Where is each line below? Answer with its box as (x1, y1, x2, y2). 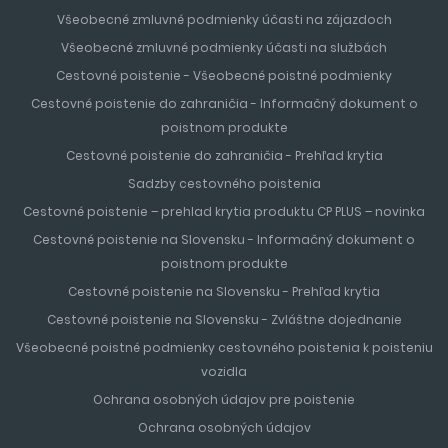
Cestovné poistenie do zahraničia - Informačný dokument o (30, 94, 418, 112)
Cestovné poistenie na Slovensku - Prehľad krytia (68, 282, 380, 300)
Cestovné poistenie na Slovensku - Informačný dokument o (33, 230, 415, 248)
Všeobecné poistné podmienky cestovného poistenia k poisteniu (15, 338, 433, 356)
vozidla (201, 362, 247, 380)
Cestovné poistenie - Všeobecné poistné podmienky (56, 66, 392, 84)
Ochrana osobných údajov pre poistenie (93, 390, 355, 408)
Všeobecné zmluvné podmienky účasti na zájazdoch (56, 10, 392, 28)
